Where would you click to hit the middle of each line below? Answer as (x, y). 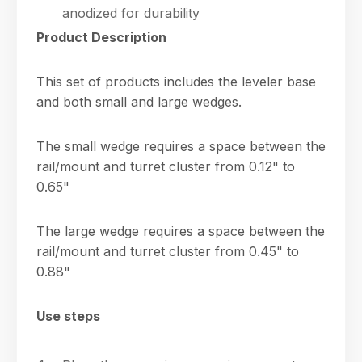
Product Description (101, 37)
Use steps (68, 316)
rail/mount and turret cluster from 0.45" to (168, 251)
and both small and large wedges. (139, 102)
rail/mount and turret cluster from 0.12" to (166, 166)
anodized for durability (131, 13)
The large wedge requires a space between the (181, 231)
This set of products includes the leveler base (176, 82)
